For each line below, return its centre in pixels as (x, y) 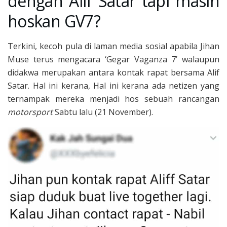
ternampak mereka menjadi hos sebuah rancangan (113, 99)
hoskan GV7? (54, 21)
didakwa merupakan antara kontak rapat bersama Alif (113, 73)
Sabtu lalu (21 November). (103, 112)
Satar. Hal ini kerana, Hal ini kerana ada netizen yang (113, 86)
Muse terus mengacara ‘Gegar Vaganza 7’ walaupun (113, 60)
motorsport (30, 112)
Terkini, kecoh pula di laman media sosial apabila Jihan (113, 46)
